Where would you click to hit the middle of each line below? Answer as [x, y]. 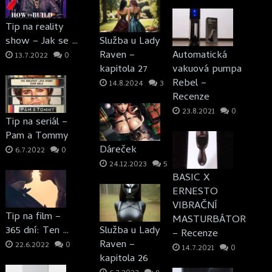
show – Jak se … [42, 42]
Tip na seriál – [36, 123]
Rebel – [190, 84]
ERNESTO [195, 192]
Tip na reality [34, 28]
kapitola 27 [123, 70]
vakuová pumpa [207, 70]
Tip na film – [33, 217]
